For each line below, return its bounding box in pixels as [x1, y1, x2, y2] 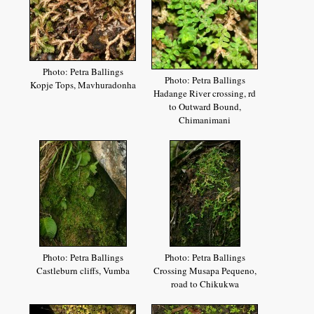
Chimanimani [179, 114, 231, 127]
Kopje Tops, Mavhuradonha [29, 78, 136, 92]
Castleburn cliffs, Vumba [36, 264, 130, 278]
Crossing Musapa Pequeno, [153, 264, 257, 278]
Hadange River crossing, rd [153, 87, 257, 100]
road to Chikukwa [170, 278, 239, 291]
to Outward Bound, [168, 100, 241, 114]
